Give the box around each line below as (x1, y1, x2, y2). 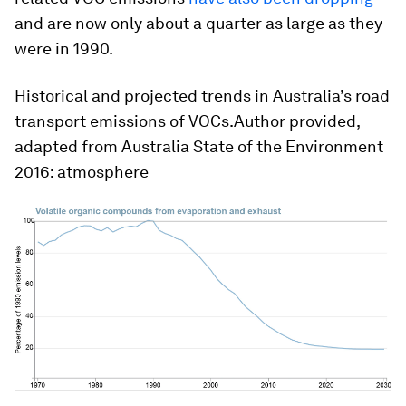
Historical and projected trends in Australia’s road (14, 86, 390, 105)
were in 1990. (14, 39, 113, 58)
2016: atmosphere (14, 162, 149, 181)
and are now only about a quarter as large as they (14, 14, 382, 33)
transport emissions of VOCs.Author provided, (14, 111, 360, 130)
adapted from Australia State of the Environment (14, 137, 383, 156)
